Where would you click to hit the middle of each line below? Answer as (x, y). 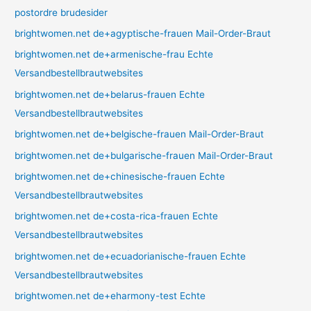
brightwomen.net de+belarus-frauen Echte (110, 94)
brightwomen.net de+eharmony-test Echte (110, 296)
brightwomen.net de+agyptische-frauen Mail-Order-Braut (143, 34)
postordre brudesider (61, 12)
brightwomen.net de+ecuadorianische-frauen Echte (131, 256)
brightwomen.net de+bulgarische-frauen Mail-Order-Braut (144, 155)
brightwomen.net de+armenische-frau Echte (114, 54)
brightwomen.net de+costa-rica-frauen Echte (117, 216)
